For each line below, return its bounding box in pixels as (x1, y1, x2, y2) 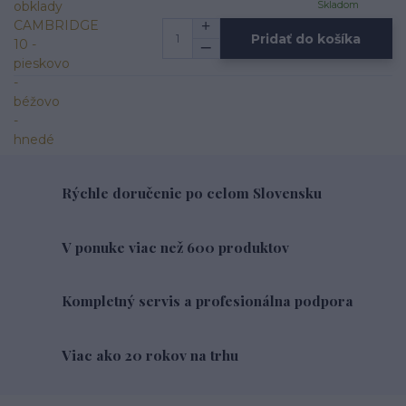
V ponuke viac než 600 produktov (62, 237, 290, 256)
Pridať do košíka (251, 30, 362, 47)
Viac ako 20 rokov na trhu (62, 344, 239, 364)
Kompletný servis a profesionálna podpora (62, 291, 354, 311)
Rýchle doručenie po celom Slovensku (62, 182, 323, 202)
